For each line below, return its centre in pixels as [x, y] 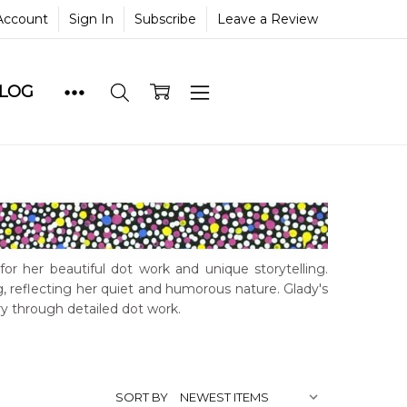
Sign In [92, 19]
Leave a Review [268, 19]
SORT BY [142, 397]
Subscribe [166, 19]
